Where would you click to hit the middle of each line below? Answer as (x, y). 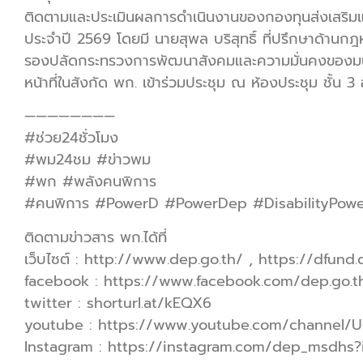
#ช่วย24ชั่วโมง (71, 138)
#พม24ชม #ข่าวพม (88, 160)
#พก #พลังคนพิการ (90, 182)
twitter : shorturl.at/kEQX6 (118, 303)
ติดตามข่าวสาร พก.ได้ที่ (96, 237)
